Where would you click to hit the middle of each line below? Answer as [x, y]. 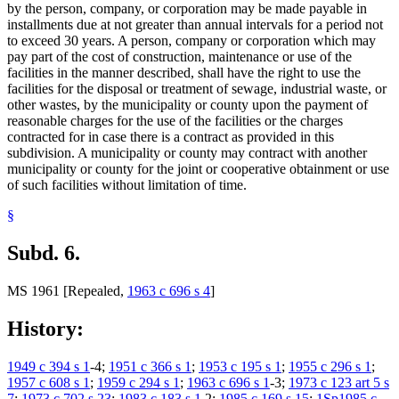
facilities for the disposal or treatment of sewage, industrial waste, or [197, 89]
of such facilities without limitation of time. [127, 185]
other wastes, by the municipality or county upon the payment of [187, 105]
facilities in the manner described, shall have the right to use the [184, 73]
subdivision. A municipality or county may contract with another [187, 153]
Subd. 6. [44, 252]
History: [45, 328]
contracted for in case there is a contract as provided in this [171, 137]
